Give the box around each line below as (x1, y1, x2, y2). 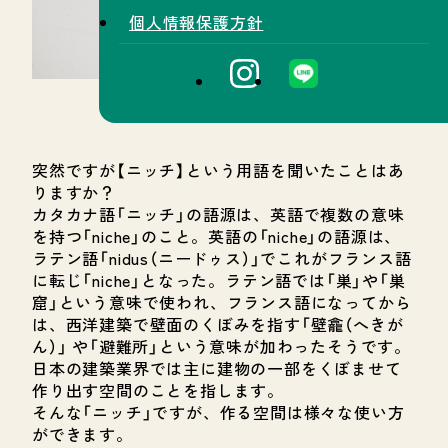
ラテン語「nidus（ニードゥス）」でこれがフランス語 (32, 246, 412, 271)
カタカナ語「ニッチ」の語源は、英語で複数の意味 (32, 202, 405, 227)
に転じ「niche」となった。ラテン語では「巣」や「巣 (32, 268, 406, 293)
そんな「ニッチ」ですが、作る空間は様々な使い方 (32, 400, 405, 425)
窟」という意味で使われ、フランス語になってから (32, 290, 412, 315)
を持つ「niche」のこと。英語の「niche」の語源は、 (32, 224, 402, 249)
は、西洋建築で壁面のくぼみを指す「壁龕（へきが (32, 312, 404, 337)
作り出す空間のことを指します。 (32, 378, 284, 403)
